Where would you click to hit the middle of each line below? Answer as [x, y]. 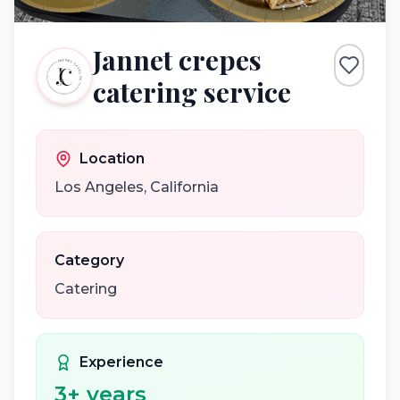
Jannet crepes [177, 60]
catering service [192, 92]
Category [89, 260]
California [184, 187]
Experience [121, 362]
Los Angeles [99, 187]
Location [112, 158]
